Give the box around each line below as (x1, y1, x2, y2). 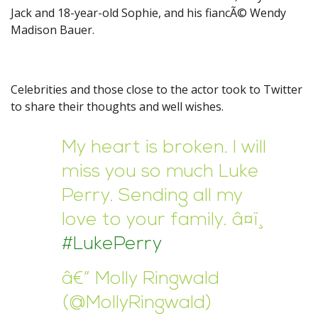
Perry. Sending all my (62, 187, 243, 207)
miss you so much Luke (62, 163, 259, 182)
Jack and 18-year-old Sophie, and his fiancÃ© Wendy (11, 5, 286, 21)
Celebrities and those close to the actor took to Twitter (11, 82, 302, 98)
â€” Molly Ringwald (62, 270, 219, 290)
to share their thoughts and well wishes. (11, 99, 224, 115)
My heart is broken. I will (62, 138, 266, 158)
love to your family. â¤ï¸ (62, 211, 264, 231)
